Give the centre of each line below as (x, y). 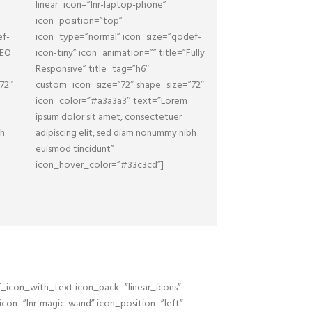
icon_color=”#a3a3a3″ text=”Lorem (111, 101)
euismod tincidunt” (75, 149)
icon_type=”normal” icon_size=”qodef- (118, 37)
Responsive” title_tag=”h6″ (93, 69)
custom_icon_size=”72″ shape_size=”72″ (120, 85)
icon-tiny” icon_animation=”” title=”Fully (120, 53)
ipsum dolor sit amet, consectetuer (109, 117)
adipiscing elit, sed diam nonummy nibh (116, 133)
